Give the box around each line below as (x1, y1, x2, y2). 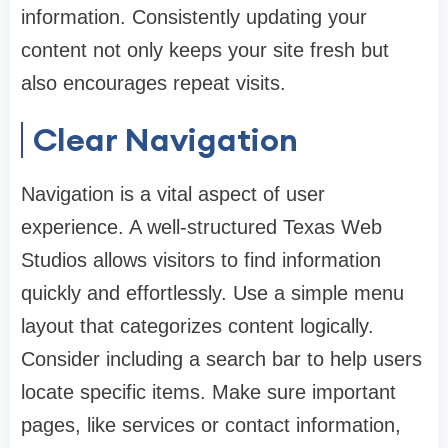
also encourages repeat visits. (21, 72, 286, 95)
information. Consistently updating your (21, 6, 367, 29)
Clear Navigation (33, 119, 298, 161)
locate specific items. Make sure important (21, 381, 396, 404)
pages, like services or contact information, (21, 414, 401, 437)
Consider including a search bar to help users (21, 348, 422, 371)
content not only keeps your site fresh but (21, 39, 389, 62)
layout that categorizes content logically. (21, 315, 374, 338)
